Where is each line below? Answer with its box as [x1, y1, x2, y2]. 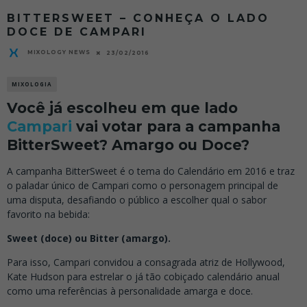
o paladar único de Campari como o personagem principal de [7, 179, 278, 193]
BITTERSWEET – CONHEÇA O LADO [7, 12, 269, 25]
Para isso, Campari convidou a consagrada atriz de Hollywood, [7, 256, 285, 269]
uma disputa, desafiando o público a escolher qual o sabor [7, 193, 267, 207]
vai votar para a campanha [72, 118, 280, 136]
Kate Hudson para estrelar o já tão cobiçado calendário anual [7, 270, 280, 284]
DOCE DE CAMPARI [7, 25, 147, 39]
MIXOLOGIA [12, 80, 52, 88]
